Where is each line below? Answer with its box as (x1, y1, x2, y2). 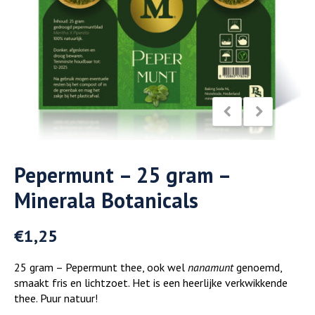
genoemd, (233, 259, 282, 274)
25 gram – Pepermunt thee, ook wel (14, 259, 188, 274)
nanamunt (188, 259, 233, 274)
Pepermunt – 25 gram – (14, 160, 230, 188)
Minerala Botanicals (14, 186, 198, 214)
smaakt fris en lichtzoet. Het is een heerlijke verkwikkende (14, 275, 288, 290)
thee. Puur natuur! (14, 290, 98, 305)
